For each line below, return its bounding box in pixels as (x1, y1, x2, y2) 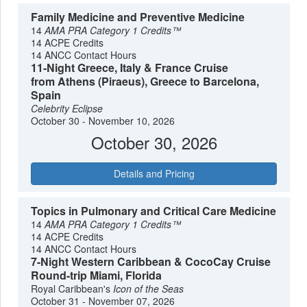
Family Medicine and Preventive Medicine (31, 9, 245, 25)
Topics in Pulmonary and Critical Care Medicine (31, 202, 277, 219)
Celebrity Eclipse (31, 101, 103, 116)
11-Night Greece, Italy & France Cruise (31, 60, 229, 76)
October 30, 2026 (90, 130, 217, 155)
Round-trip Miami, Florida (31, 267, 162, 283)
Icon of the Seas (113, 281, 184, 295)
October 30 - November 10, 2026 (31, 114, 175, 128)
